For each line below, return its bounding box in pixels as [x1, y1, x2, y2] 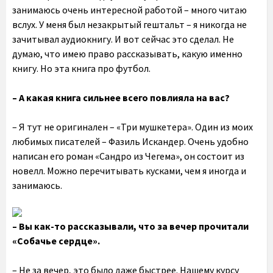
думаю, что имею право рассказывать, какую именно [12, 48, 243, 60]
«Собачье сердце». [12, 235, 100, 247]
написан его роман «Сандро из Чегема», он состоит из [12, 150, 244, 162]
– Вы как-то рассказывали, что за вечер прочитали [12, 220, 249, 232]
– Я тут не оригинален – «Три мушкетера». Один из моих [12, 121, 253, 133]
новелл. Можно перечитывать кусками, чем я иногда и [12, 165, 246, 177]
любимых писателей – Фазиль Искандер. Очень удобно [12, 135, 249, 147]
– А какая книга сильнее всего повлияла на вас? [12, 91, 230, 104]
